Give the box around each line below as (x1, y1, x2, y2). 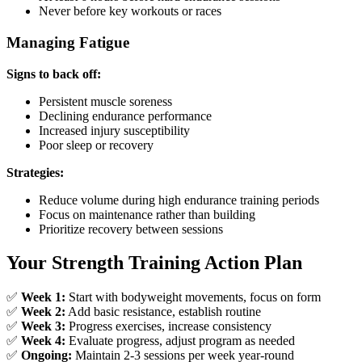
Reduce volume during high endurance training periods (39, 192, 319, 207)
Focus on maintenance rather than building (39, 207, 255, 221)
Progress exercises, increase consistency (65, 319, 271, 334)
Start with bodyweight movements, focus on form (65, 290, 321, 305)
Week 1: (21, 290, 65, 305)
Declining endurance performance (39, 108, 212, 123)
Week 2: (21, 305, 65, 319)
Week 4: (21, 334, 65, 348)
